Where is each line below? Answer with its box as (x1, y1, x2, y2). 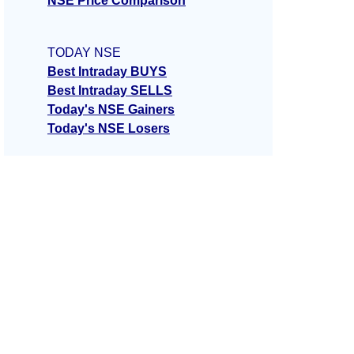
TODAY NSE (47, 46, 121, 60)
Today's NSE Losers (47, 122, 170, 136)
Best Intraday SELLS (47, 84, 172, 98)
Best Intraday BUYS (47, 65, 167, 79)
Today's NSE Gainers (47, 103, 175, 117)
